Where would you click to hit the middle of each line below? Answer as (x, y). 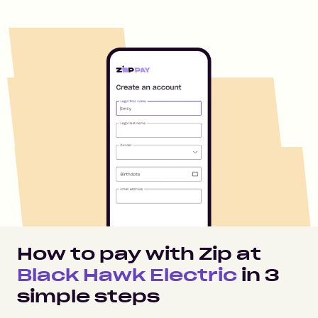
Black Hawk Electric (127, 275)
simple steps (88, 296)
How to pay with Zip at (139, 254)
